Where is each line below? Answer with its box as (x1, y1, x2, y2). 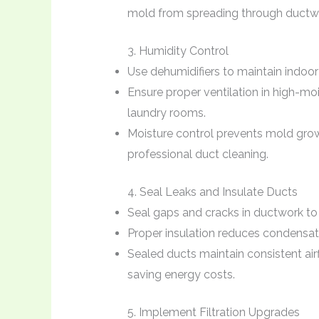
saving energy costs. (127, 267, 235, 281)
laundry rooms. (127, 105, 206, 120)
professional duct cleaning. (127, 147, 268, 161)
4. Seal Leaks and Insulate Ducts (127, 184, 298, 199)
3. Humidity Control (127, 43, 229, 58)
